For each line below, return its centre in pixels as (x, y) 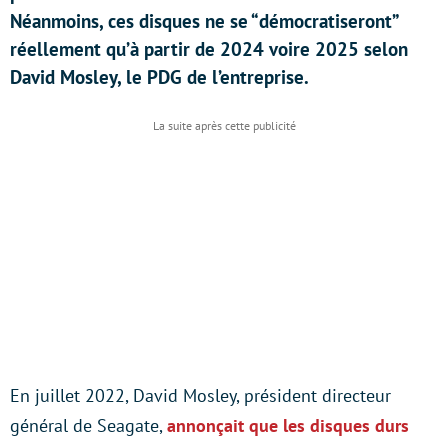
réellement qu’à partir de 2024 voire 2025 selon (209, 49)
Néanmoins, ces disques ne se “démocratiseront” (204, 21)
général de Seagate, (88, 425)
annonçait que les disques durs (288, 425)
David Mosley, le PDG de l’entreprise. (159, 77)
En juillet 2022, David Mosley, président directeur (200, 395)
